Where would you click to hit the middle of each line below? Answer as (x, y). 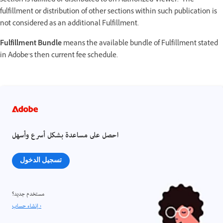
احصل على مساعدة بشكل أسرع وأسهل (65, 136)
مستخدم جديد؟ (28, 194)
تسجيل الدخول (41, 160)
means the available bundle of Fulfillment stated (140, 44)
